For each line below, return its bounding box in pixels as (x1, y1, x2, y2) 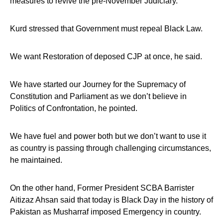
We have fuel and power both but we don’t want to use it (10, 131, 206, 140)
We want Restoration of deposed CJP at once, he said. (10, 52, 202, 61)
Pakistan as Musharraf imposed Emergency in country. (10, 207, 201, 216)
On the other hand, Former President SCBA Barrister (10, 183, 194, 192)
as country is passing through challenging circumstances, (10, 143, 211, 152)
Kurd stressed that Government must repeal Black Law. (10, 24, 203, 33)
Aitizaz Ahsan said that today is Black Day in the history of (10, 195, 213, 204)
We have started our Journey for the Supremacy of (10, 80, 186, 89)
